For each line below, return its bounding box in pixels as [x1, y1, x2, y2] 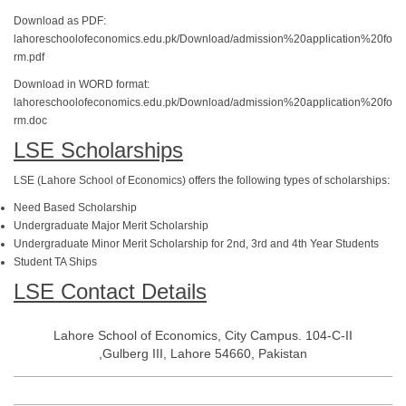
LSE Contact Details [14, 279, 207, 304]
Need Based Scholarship [14, 201, 137, 214]
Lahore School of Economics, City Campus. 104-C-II [53, 328, 353, 343]
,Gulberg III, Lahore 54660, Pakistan [99, 346, 307, 361]
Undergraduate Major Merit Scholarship [14, 219, 208, 232]
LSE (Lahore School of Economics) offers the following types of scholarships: [14, 174, 390, 187]
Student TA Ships [14, 256, 97, 268]
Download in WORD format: [14, 78, 150, 91]
